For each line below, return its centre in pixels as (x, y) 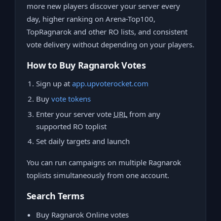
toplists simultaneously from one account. (98, 175)
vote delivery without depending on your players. (110, 44)
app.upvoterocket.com (110, 84)
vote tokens (71, 99)
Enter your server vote (75, 114)
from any (144, 114)
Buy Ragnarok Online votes (82, 214)
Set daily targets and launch (83, 141)
